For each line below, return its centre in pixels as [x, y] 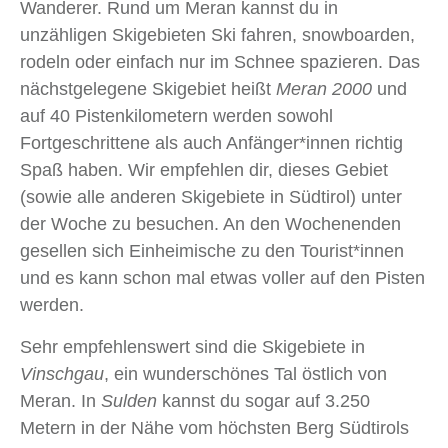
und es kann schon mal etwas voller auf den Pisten [222, 278]
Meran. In [60, 401]
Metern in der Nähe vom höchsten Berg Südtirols [214, 428]
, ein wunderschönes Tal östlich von [245, 374]
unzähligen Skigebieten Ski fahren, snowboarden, [217, 35]
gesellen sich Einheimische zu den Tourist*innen [212, 251]
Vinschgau [62, 374]
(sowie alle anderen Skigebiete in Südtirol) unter [211, 197]
